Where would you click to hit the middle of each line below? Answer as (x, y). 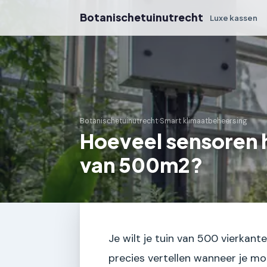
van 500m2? (141, 164)
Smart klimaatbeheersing (204, 121)
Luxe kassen (234, 17)
